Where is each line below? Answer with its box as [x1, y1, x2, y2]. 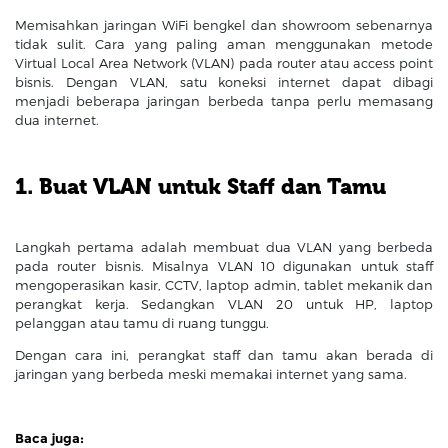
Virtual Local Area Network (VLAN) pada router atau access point [15, 54, 433, 71]
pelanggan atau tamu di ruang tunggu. [15, 315, 269, 332]
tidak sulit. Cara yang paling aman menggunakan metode [15, 35, 433, 52]
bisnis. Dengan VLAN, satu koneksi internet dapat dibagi [15, 73, 433, 90]
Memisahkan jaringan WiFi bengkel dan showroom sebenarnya [15, 16, 433, 33]
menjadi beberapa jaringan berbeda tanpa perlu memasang [15, 92, 433, 109]
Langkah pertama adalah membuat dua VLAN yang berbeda [15, 239, 433, 256]
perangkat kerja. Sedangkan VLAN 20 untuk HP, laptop [15, 296, 433, 313]
